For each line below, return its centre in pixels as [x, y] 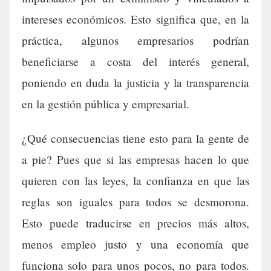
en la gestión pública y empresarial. [106, 104]
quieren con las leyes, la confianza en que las [135, 181]
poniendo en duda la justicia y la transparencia [135, 83]
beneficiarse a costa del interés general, [135, 62]
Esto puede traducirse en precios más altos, [135, 223]
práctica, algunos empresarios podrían [135, 41]
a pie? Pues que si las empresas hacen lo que [135, 160]
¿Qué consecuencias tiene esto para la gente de [135, 139]
